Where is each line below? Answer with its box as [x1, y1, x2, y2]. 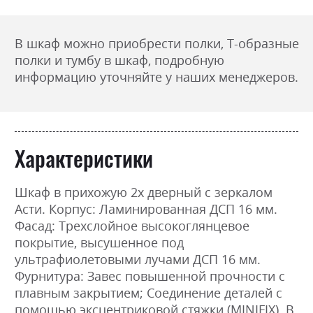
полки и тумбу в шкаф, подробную [15, 51, 224, 68]
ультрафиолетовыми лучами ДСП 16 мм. [15, 250, 261, 268]
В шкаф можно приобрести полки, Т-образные [15, 34, 299, 52]
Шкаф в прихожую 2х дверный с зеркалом [15, 183, 272, 201]
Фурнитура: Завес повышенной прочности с [15, 267, 285, 284]
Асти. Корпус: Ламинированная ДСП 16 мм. [15, 200, 277, 217]
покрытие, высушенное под [15, 233, 184, 251]
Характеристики [15, 141, 153, 174]
